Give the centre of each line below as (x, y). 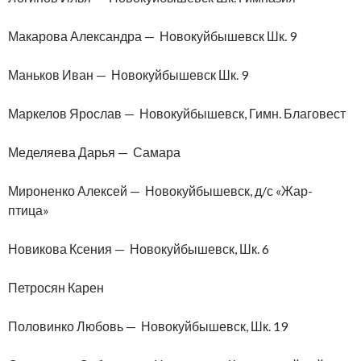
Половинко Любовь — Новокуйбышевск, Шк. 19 (148, 326)
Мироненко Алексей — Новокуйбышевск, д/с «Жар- (160, 190)
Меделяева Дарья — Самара (94, 151)
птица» (29, 210)
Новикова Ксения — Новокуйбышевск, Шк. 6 (139, 248)
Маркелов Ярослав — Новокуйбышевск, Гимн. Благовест (177, 113)
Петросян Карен (56, 287)
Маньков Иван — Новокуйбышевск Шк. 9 (128, 74)
